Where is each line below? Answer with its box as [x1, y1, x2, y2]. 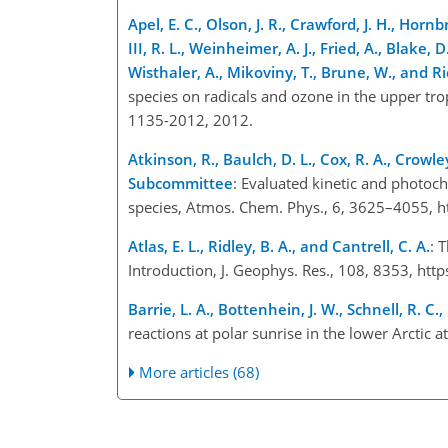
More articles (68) [139, 361, 260, 382]
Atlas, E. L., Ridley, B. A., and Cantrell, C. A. [128, 235, 430, 256]
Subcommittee [128, 172, 233, 193]
